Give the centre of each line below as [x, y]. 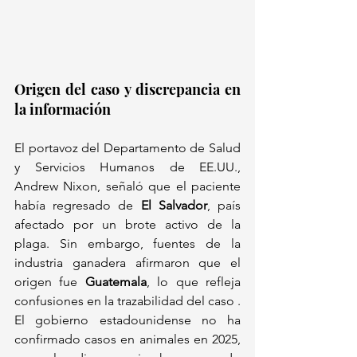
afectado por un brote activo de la [127, 225]
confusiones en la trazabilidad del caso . [127, 301]
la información [63, 110]
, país [224, 206]
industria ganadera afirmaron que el [127, 263]
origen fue [50, 282]
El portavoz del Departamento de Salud [127, 148]
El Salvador [174, 206]
